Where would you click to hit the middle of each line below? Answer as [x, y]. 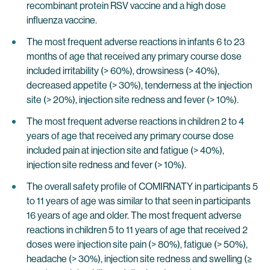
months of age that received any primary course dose [134, 56]
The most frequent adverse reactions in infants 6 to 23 [136, 42]
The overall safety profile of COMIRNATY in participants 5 [142, 187]
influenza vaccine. [62, 20]
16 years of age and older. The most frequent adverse [134, 215]
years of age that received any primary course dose [130, 136]
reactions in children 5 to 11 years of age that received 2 [137, 230]
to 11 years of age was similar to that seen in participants [139, 201]
